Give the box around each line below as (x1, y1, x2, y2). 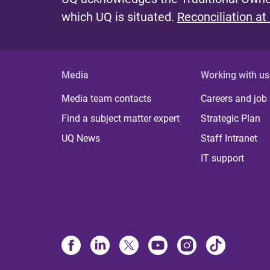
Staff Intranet (201, 132, 258, 144)
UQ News (61, 132, 100, 144)
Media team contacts (61, 92, 151, 104)
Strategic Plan (201, 112, 261, 124)
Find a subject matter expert (61, 112, 180, 124)
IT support (201, 152, 245, 164)
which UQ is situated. (61, 9, 177, 24)
